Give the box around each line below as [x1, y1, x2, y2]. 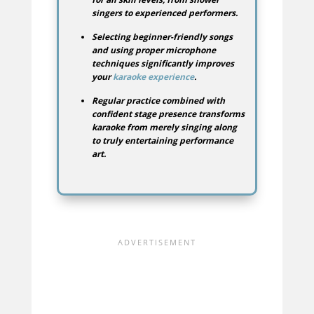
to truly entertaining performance [91, 135, 233, 147]
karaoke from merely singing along [91, 121, 237, 134]
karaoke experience [112, 71, 194, 83]
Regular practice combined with [91, 95, 225, 107]
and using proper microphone [91, 44, 216, 57]
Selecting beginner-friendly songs [91, 31, 233, 43]
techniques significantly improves [91, 57, 234, 70]
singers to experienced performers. [91, 7, 238, 20]
